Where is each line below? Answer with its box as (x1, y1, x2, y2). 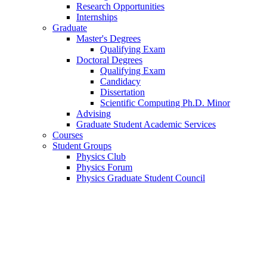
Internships (76, 11, 117, 22)
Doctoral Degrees (76, 54, 142, 65)
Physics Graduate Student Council (76, 172, 205, 183)
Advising (76, 108, 111, 119)
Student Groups (52, 140, 111, 151)
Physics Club (76, 151, 126, 162)
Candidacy (100, 76, 141, 86)
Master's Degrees (76, 33, 141, 44)
